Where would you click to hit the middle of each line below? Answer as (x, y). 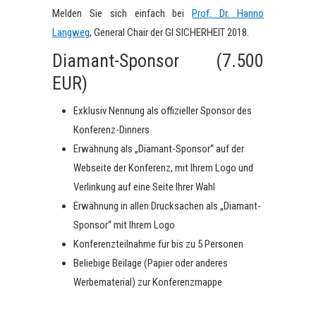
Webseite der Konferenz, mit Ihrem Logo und (163, 168)
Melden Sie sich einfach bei (122, 13)
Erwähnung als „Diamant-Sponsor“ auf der (159, 149)
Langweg (71, 32)
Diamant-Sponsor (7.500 (158, 61)
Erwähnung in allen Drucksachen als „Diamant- (167, 206)
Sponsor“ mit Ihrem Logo (124, 225)
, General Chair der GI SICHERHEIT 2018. (169, 32)
